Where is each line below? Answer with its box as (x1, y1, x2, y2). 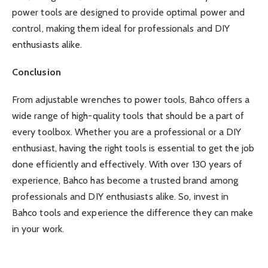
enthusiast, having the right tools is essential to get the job (12, 142, 254, 154)
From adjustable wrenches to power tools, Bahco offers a (12, 94, 250, 106)
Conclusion (12, 66, 61, 78)
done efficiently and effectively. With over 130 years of (12, 159, 243, 170)
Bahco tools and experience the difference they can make (12, 207, 254, 219)
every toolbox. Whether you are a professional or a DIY (12, 126, 242, 138)
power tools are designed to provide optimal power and (12, 6, 245, 18)
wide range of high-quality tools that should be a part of (12, 110, 245, 122)
